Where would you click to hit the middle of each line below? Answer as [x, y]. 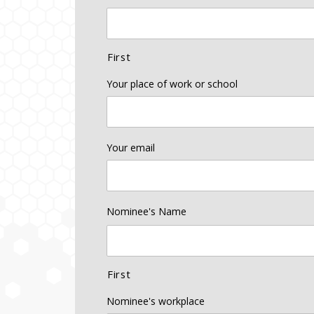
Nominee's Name [146, 211]
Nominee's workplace [156, 301]
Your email [131, 147]
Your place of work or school [172, 83]
